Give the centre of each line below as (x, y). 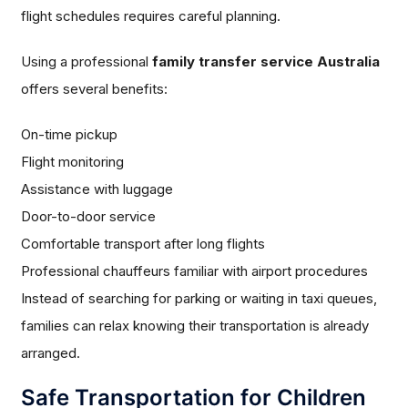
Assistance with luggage (97, 189)
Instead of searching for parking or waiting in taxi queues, (199, 299)
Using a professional (87, 62)
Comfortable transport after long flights (143, 244)
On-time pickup (70, 135)
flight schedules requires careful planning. (151, 16)
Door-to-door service (89, 217)
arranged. (51, 353)
